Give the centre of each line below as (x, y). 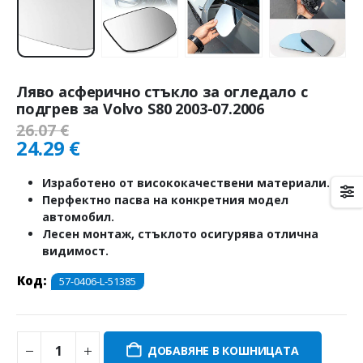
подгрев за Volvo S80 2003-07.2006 (141, 108)
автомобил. (78, 216)
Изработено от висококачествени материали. (186, 182)
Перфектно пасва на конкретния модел (165, 199)
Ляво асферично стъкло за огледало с (162, 91)
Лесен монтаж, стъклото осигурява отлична (180, 233)
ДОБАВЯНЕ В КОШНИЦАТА (223, 351)
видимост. (75, 250)
